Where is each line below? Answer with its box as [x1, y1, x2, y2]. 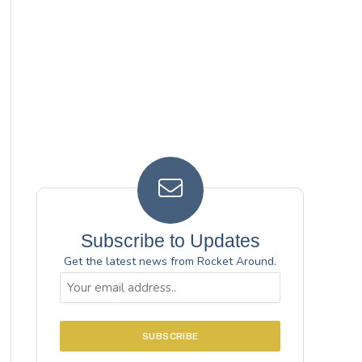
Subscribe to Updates [80, 230, 260, 251]
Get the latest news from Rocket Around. [64, 254, 277, 269]
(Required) [61, 298, 110, 310]
